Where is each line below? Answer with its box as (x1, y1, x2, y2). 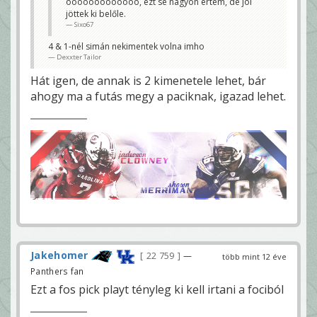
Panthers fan (30, 265, 84, 277)
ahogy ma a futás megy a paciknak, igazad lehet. (30, 88, 286, 104)
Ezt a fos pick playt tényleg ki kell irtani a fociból (30, 281, 284, 297)
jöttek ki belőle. (66, 7, 126, 20)
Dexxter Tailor (57, 52, 101, 62)
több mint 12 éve (222, 251, 287, 263)
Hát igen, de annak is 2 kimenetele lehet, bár (30, 72, 266, 88)
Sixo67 (74, 19, 93, 29)
